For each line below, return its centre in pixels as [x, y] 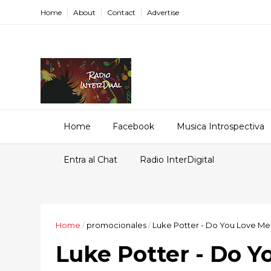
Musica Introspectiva [220, 126]
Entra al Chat [90, 160]
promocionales [117, 225]
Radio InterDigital [177, 160]
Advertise [163, 12]
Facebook [133, 126]
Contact [122, 12]
